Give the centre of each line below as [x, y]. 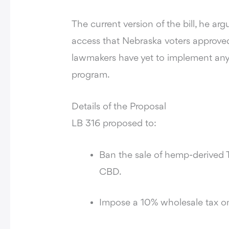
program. [91, 75]
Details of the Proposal [119, 107]
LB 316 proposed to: [114, 124]
